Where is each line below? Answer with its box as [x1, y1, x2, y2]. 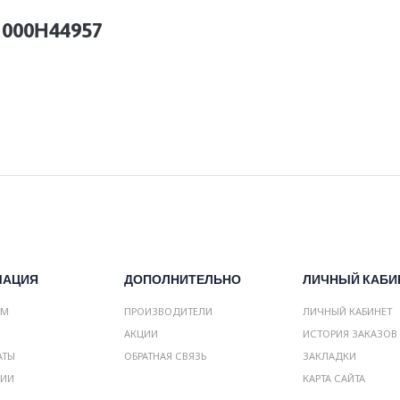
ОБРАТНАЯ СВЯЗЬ [124, 349, 206, 362]
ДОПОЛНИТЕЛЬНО [124, 272, 241, 287]
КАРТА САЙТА [303, 371, 365, 385]
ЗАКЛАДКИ [303, 349, 356, 362]
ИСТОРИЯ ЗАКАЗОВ [303, 327, 397, 340]
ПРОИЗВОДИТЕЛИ [124, 304, 212, 318]
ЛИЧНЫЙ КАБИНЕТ [303, 304, 392, 318]
